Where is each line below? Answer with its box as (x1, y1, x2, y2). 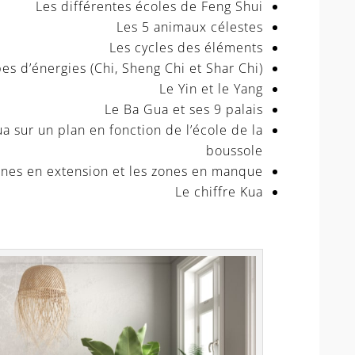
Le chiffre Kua (174, 183, 263, 201)
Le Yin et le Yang (158, 80, 263, 98)
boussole (205, 142, 263, 160)
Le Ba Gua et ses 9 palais (104, 101, 263, 119)
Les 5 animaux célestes (116, 18, 263, 36)
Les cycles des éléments (109, 39, 263, 57)
